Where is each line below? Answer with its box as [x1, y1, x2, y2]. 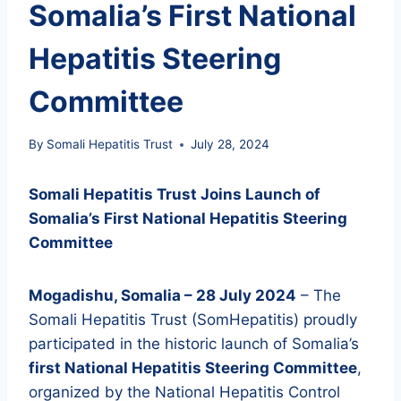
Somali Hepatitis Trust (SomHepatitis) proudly [29, 311, 357, 329]
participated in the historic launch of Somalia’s [29, 335, 359, 354]
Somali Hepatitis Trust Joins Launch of [29, 185, 320, 204]
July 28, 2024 [191, 137, 270, 152]
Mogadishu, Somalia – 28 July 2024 [29, 286, 296, 305]
